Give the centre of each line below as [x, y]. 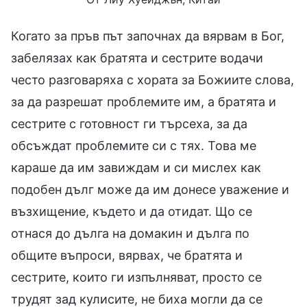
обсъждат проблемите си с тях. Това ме [134, 145]
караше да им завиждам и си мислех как [136, 167]
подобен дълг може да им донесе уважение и [150, 189]
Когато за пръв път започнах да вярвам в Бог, [148, 36]
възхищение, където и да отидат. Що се [132, 211]
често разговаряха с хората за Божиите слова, [152, 79]
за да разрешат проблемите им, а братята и [144, 101]
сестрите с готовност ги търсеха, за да [129, 123]
